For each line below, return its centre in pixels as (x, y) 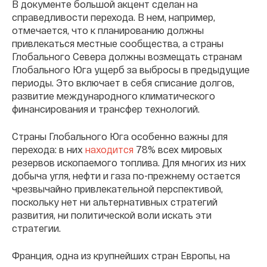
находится (109, 149)
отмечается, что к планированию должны (108, 30)
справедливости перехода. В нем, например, (114, 17)
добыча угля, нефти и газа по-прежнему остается (126, 175)
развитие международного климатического (114, 95)
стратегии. (36, 228)
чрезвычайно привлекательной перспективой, (117, 188)
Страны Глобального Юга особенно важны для (120, 136)
